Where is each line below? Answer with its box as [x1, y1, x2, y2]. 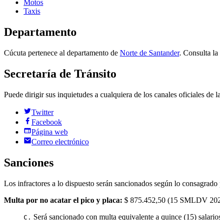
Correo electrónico [31, 137, 89, 146]
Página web [31, 127, 68, 136]
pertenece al [26, 49, 67, 57]
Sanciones [4, 156, 54, 169]
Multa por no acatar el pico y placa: [4, 195, 122, 204]
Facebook [31, 117, 62, 126]
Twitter [31, 108, 54, 116]
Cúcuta [4, 49, 26, 57]
